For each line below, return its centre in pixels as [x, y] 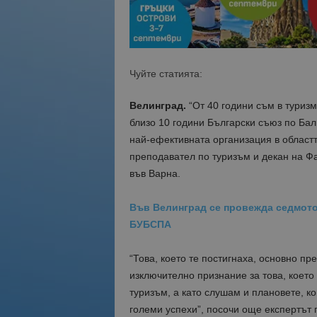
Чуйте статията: [166, 74]
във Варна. [155, 173]
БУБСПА [150, 224]
